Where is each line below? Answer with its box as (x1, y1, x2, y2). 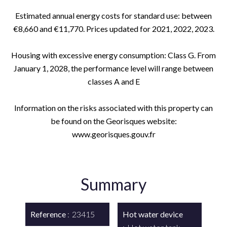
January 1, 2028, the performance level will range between (14, 63, 213, 73)
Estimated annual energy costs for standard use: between (15, 11, 212, 20)
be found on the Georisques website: (50, 116, 177, 126)
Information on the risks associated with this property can (14, 103, 213, 112)
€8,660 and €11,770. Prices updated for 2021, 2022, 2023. (13, 24, 214, 33)
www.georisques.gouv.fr (71, 129, 156, 139)
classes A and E (87, 77, 140, 86)
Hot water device (123, 209, 183, 219)
